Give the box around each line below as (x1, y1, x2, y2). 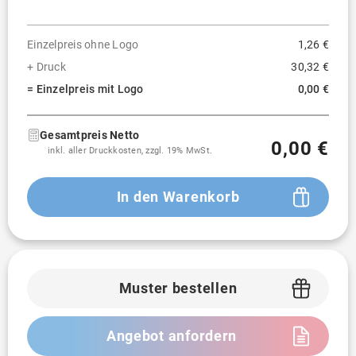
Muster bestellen (118, 280, 238, 296)
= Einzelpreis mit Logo (27, 83, 144, 95)
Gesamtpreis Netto (40, 129, 140, 141)
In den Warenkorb (116, 188, 240, 205)
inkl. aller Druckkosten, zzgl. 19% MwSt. (48, 145, 212, 156)
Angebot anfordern (106, 327, 238, 344)
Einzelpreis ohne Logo (27, 38, 139, 51)
